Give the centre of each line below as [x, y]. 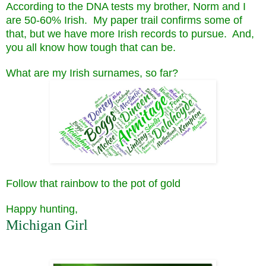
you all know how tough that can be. [91, 47]
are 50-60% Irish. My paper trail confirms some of [124, 20]
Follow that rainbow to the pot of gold [93, 183]
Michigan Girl [47, 225]
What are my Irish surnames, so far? [92, 73]
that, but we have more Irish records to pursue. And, [130, 34]
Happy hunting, [42, 209]
